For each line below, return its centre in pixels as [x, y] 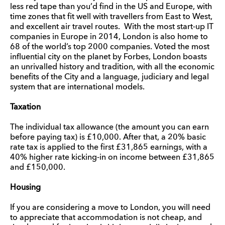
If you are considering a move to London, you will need [110, 208]
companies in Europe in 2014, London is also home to [109, 37]
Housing [25, 188]
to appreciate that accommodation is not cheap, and [106, 218]
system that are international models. [77, 87]
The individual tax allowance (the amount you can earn [109, 128]
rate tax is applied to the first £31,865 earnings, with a [109, 148]
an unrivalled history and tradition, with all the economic [112, 67]
